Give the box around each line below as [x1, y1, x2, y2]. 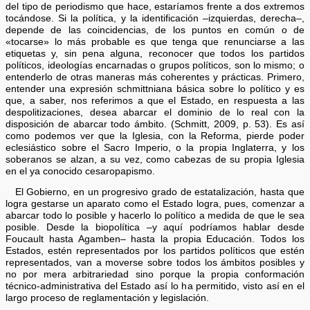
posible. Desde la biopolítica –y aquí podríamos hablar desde [6, 222, 304, 233]
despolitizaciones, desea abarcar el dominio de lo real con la [6, 107, 304, 118]
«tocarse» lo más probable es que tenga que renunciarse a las [6, 36, 304, 47]
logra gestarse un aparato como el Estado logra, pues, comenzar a [6, 199, 304, 210]
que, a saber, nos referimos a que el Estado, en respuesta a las [6, 95, 304, 106]
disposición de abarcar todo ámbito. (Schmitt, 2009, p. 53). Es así [6, 118, 304, 129]
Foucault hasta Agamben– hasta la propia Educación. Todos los [6, 234, 304, 245]
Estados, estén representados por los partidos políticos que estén [6, 246, 304, 257]
